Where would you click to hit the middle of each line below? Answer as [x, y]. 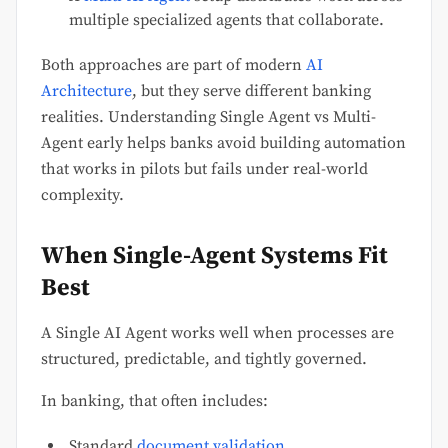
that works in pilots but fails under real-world [204, 168]
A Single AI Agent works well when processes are [217, 332]
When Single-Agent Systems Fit [214, 255]
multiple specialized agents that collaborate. [226, 19]
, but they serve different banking [251, 90]
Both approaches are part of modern [173, 64]
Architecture [86, 90]
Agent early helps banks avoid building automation [223, 142]
